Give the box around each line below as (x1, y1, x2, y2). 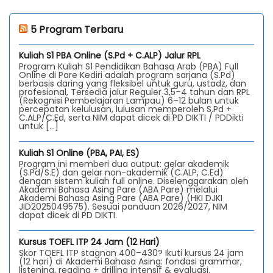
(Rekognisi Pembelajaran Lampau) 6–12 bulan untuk (19, 94, 239, 107)
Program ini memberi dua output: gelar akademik (19, 157, 229, 170)
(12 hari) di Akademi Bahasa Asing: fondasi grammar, (19, 255, 242, 268)
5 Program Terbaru (30, 23, 123, 37)
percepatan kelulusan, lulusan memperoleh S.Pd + (19, 102, 232, 115)
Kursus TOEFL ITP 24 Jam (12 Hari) (19, 235, 160, 248)
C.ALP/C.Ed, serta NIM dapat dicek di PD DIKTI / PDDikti (19, 111, 244, 124)
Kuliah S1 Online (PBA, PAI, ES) (19, 146, 140, 159)
